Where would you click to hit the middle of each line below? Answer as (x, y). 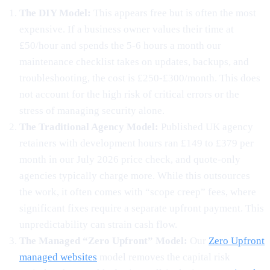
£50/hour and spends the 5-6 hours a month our (120, 45)
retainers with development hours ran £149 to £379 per (137, 143)
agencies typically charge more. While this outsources (135, 175)
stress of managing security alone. (92, 110)
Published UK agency (206, 127)
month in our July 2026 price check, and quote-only (130, 159)
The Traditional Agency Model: (89, 127)
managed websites (58, 257)
